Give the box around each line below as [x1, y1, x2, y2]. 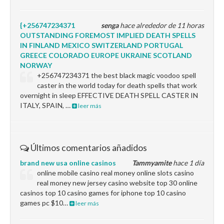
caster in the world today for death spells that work [37, 81, 197, 89]
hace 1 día [171, 158, 204, 167]
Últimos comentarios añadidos [29, 142, 147, 153]
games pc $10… [20, 198, 69, 207]
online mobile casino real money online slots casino [37, 168, 194, 177]
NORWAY [20, 61, 52, 69]
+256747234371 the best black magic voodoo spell [37, 71, 196, 79]
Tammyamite [132, 158, 171, 167]
